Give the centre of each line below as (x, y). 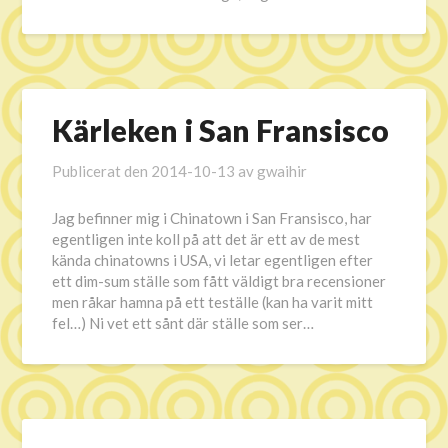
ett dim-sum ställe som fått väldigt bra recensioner (219, 281)
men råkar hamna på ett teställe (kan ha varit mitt (213, 302)
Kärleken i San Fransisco (221, 130)
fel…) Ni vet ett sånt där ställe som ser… (183, 323)
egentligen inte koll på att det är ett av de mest (206, 239)
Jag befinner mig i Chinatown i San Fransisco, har (212, 218)
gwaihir (282, 171)
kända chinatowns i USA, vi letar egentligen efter (213, 260)
